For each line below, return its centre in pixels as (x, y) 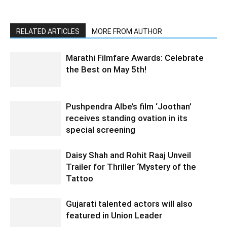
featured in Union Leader (114, 216)
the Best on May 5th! (106, 70)
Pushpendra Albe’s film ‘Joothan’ (129, 107)
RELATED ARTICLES (48, 32)
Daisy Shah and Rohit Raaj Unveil (128, 155)
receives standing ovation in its (127, 118)
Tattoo (80, 179)
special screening (101, 130)
